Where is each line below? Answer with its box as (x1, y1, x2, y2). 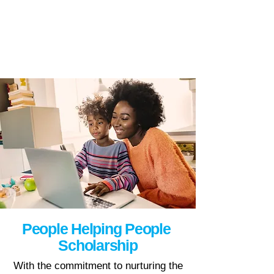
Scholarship (58, 237, 138, 254)
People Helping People (21, 220, 174, 237)
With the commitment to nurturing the (13, 260, 183, 272)
